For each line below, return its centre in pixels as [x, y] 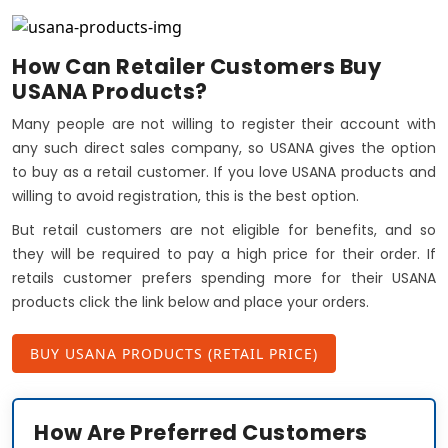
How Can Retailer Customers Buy [196, 66]
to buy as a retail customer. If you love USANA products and [224, 171]
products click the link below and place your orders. [190, 301]
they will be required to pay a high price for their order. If [224, 253]
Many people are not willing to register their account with [224, 123]
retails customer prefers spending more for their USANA [224, 277]
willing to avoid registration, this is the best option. [185, 195]
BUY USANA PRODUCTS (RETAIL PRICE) [174, 353]
